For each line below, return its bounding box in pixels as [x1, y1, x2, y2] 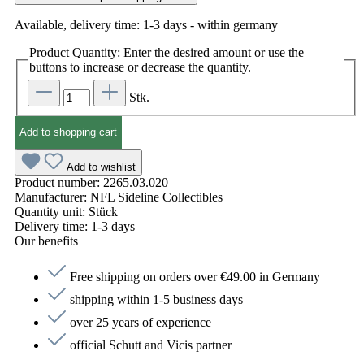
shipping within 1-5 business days [70, 292, 243, 306]
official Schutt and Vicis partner [70, 337, 232, 352]
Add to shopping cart [19, 126, 117, 139]
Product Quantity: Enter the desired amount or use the [29, 45, 304, 60]
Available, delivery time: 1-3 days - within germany [15, 18, 278, 32]
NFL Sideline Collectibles [90, 189, 223, 204]
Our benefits [15, 233, 78, 248]
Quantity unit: [15, 204, 89, 219]
